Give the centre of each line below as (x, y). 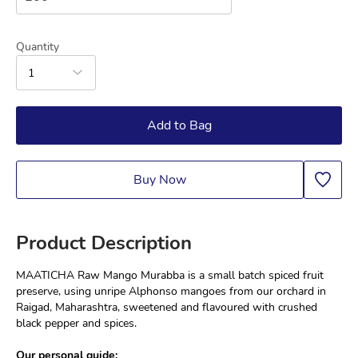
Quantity (38, 47)
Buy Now (160, 180)
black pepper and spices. (76, 323)
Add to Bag (179, 125)
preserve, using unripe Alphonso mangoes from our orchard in (171, 291)
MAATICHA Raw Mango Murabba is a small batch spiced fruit (170, 275)
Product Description (104, 243)
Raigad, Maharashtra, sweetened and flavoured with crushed (167, 307)
